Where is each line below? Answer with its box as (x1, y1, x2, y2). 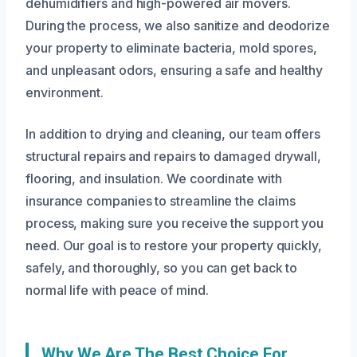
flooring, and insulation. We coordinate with (25, 171, 282, 187)
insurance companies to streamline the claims (25, 193, 296, 210)
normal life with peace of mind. (25, 282, 209, 299)
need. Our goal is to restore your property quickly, (25, 237, 322, 254)
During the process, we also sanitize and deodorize (25, 18, 331, 34)
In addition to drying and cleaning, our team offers (25, 126, 320, 143)
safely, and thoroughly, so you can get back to (25, 260, 298, 277)
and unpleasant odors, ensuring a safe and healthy (25, 62, 324, 79)
